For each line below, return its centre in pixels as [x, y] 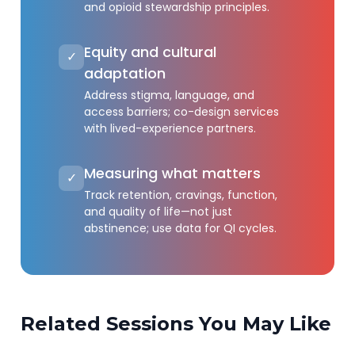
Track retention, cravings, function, [181, 195]
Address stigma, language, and [170, 95]
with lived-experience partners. [170, 128]
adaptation [125, 73]
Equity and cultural [151, 52]
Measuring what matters [173, 173]
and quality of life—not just [158, 212]
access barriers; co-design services [182, 112]
